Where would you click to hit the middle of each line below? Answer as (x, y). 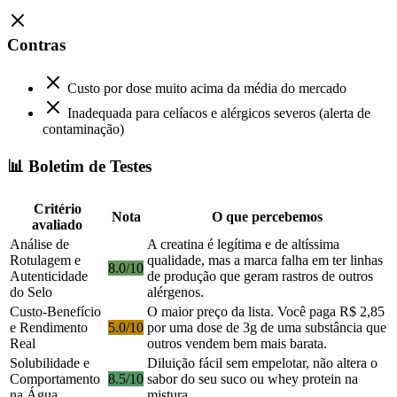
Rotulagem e (45, 261)
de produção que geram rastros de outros (260, 276)
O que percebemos (267, 217)
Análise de (39, 245)
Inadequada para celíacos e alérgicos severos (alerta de (219, 113)
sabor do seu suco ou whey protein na (253, 379)
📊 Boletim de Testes (79, 166)
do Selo (31, 292)
